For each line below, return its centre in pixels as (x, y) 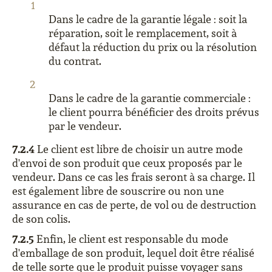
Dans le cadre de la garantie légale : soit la (148, 19)
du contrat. (75, 61)
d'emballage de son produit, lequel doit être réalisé (133, 253)
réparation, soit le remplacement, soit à (143, 33)
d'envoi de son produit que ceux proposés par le (127, 163)
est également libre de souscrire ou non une (118, 191)
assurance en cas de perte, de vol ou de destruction (134, 205)
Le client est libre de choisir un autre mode (139, 149)
